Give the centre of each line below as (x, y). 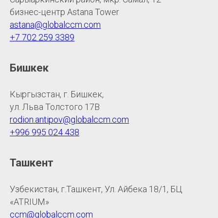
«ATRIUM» (29, 201)
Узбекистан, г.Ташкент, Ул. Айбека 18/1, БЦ (96, 189)
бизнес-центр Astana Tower (64, 12)
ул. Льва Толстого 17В (55, 107)
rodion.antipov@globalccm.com (69, 119)
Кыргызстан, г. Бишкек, (57, 94)
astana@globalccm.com (55, 24)
